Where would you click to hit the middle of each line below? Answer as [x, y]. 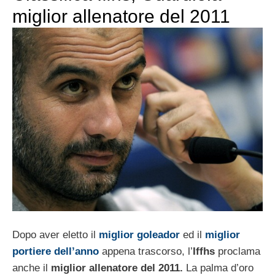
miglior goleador [139, 235]
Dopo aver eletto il [56, 235]
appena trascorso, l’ [146, 252]
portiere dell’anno [56, 252]
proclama [238, 252]
